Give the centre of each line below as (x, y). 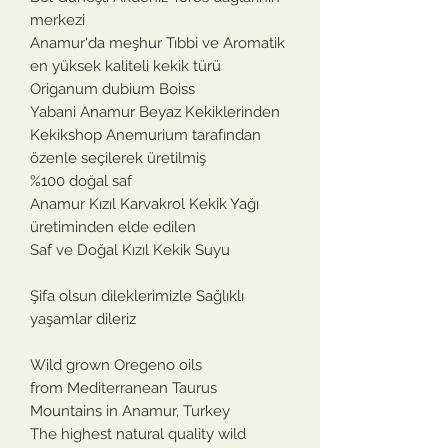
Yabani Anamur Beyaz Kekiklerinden (155, 111)
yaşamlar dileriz (83, 318)
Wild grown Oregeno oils (116, 364)
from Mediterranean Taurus (123, 387)
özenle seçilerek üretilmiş (118, 157)
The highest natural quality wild (138, 433)
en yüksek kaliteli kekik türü (125, 65)
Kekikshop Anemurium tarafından (145, 134)
